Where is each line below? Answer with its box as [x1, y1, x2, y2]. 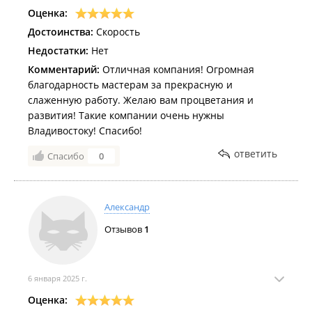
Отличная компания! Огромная [100, 63, 254, 76]
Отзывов [104, 223, 144, 235]
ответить [234, 147, 277, 160]
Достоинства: [28, 25, 93, 38]
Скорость [93, 25, 140, 38]
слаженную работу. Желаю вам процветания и [28, 93, 253, 107]
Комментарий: [28, 63, 100, 76]
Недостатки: [28, 44, 88, 57]
